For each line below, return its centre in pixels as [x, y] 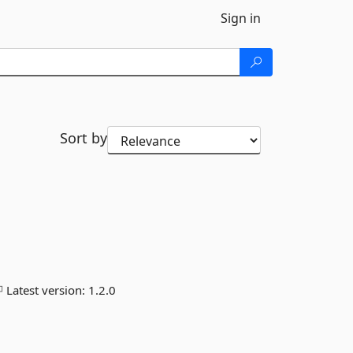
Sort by [83, 138]
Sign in [241, 18]
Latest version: [46, 290]
